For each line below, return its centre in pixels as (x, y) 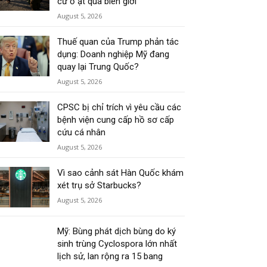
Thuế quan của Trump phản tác (118, 42)
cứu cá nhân (82, 132)
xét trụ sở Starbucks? (100, 185)
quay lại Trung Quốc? (98, 67)
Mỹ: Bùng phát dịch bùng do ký (117, 232)
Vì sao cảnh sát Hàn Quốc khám (121, 173)
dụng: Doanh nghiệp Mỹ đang (114, 54)
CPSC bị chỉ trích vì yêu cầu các (119, 107)
